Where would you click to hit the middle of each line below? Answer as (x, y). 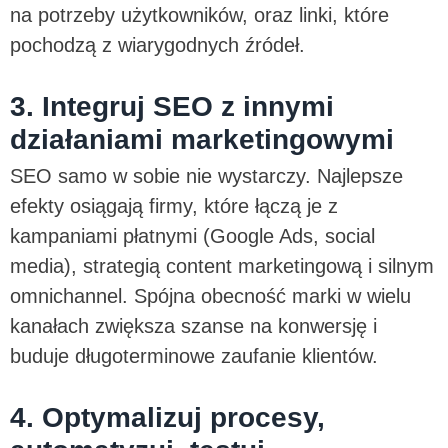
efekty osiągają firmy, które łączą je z (174, 205)
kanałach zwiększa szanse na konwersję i (193, 325)
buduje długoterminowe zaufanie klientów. (197, 355)
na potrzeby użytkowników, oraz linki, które (199, 14)
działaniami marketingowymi (202, 139)
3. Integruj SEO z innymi (172, 106)
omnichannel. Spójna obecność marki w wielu (210, 295)
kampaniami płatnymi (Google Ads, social (192, 235)
